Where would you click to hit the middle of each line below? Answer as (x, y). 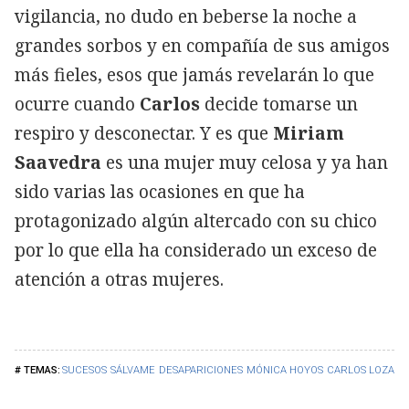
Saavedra (58, 162)
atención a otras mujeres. (119, 279)
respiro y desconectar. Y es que (144, 133)
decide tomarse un (279, 104)
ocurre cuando (77, 104)
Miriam (309, 133)
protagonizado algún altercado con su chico (196, 220)
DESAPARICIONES (201, 370)
